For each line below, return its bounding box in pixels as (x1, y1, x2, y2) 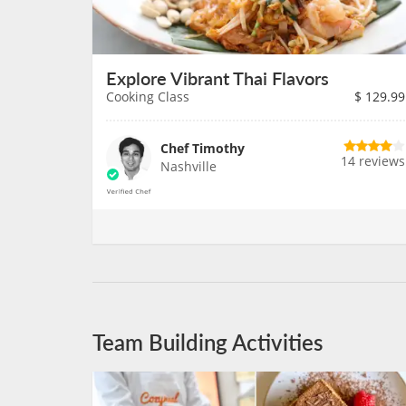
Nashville (160, 158, 217, 175)
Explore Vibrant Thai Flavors (106, 65, 329, 91)
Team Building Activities (92, 326, 323, 357)
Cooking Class (106, 88, 189, 105)
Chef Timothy (160, 140, 245, 157)
